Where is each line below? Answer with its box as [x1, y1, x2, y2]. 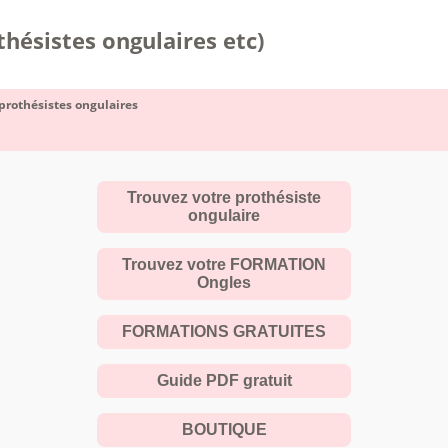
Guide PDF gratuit [156, 372, 292, 389]
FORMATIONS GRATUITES [122, 323, 326, 340]
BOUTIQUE [181, 421, 267, 438]
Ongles [197, 274, 251, 291]
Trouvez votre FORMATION [122, 256, 326, 273]
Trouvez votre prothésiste [127, 189, 321, 206]
